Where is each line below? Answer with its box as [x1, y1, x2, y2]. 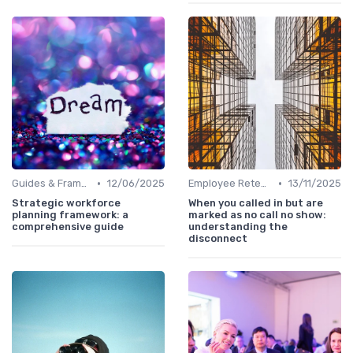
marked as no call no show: [188, 209, 326, 221]
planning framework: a [12, 209, 128, 221]
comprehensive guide [12, 221, 124, 233]
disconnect [188, 232, 247, 245]
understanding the [188, 221, 288, 233]
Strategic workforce [12, 197, 121, 210]
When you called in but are [188, 197, 323, 210]
